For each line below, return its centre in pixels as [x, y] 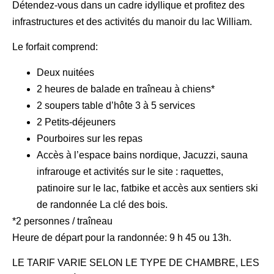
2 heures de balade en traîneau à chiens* [126, 89]
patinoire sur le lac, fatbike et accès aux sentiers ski [147, 188]
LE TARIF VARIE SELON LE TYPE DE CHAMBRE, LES [136, 263]
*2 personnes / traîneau [62, 221]
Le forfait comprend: [55, 47]
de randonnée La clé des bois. [102, 204]
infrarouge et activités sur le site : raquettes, [130, 171]
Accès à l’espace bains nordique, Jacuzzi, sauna [142, 155]
